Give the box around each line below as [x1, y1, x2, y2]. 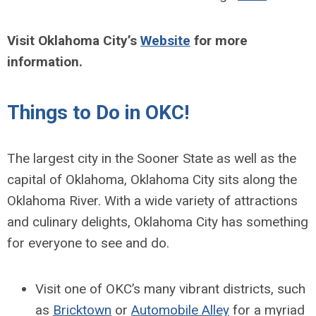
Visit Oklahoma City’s [7, 32, 140, 49]
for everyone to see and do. [7, 234, 169, 251]
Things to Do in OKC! [7, 100, 189, 124]
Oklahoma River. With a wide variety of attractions [7, 192, 298, 209]
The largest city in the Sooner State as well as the [7, 150, 296, 166]
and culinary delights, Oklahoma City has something [7, 213, 308, 230]
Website [140, 32, 190, 49]
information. [7, 53, 83, 70]
